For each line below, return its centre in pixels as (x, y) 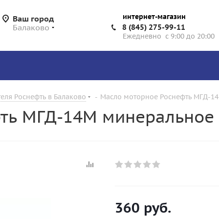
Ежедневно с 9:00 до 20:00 (169, 36)
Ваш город (33, 19)
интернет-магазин (154, 17)
